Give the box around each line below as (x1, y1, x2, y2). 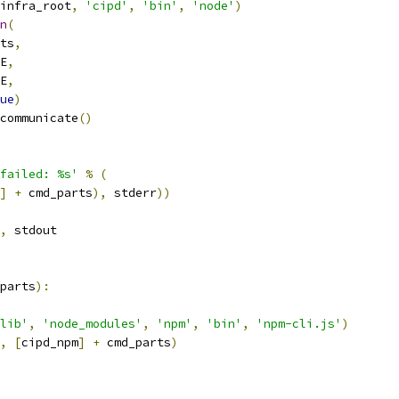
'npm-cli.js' (256, 316, 342, 331)
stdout (7, 223, 57, 238)
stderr (107, 185, 157, 200)
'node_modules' (43, 316, 142, 331)
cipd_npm (21, 335, 78, 350)
